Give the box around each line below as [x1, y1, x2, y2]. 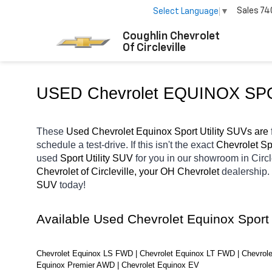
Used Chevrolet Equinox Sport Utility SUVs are [66, 126, 271, 137]
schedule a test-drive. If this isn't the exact [36, 139, 216, 150]
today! [59, 179, 88, 190]
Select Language [153, 7, 219, 16]
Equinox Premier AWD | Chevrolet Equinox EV [36, 260, 199, 270]
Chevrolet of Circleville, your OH [36, 166, 175, 177]
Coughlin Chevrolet [123, 30, 220, 42]
